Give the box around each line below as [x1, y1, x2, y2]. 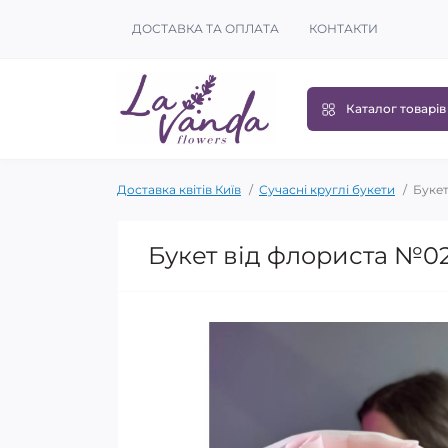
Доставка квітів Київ [117, 182, 241, 197]
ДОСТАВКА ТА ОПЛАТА [132, 21, 279, 36]
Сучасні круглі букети [259, 182, 395, 197]
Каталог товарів [346, 101, 446, 116]
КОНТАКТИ [309, 21, 378, 36]
